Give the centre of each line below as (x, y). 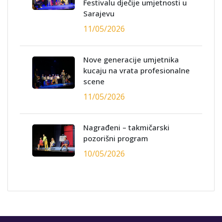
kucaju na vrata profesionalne (137, 71)
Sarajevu (99, 14)
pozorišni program (116, 139)
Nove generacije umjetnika (131, 60)
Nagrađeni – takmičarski (126, 128)
